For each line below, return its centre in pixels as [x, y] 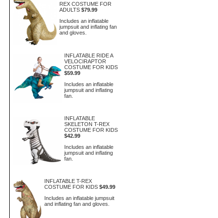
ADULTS [70, 10]
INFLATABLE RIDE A [89, 55]
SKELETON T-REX [87, 124]
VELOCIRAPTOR [85, 61]
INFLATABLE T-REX [68, 181]
